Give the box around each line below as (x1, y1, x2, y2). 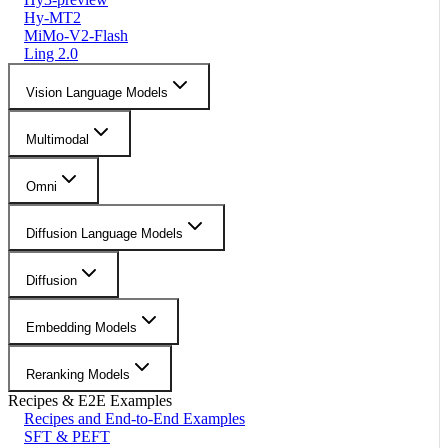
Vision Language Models (26, 84, 168, 100)
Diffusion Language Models (26, 225, 183, 241)
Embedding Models (26, 319, 137, 335)
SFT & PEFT (24, 427, 110, 445)
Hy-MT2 (24, 8, 81, 26)
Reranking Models (26, 366, 130, 382)
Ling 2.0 (24, 44, 78, 62)
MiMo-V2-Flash (24, 26, 128, 44)
